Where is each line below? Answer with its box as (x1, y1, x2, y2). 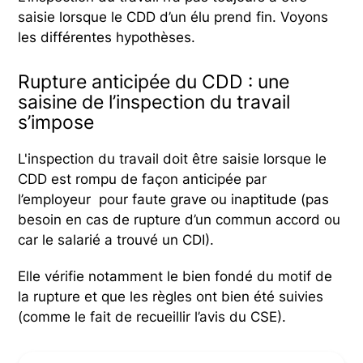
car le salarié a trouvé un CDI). (18, 232, 215, 249)
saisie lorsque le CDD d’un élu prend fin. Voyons (18, 9, 329, 26)
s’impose (18, 111, 95, 135)
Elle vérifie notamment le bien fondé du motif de (18, 268, 333, 285)
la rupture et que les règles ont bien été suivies (18, 288, 324, 305)
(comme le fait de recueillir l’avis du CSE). (18, 309, 287, 326)
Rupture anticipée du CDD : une (18, 70, 290, 94)
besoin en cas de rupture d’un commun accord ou (18, 211, 341, 228)
